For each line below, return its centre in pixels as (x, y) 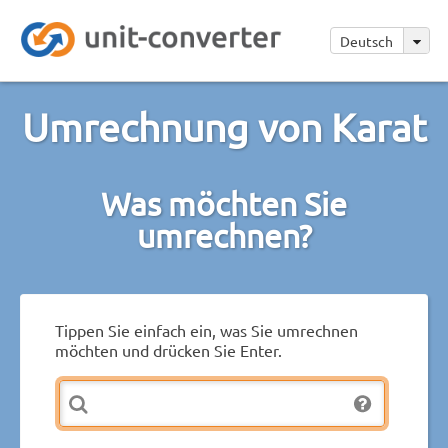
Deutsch (368, 41)
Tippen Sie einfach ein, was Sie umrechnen (206, 329)
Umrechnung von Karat (224, 126)
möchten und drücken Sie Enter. (168, 349)
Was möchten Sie (224, 203)
